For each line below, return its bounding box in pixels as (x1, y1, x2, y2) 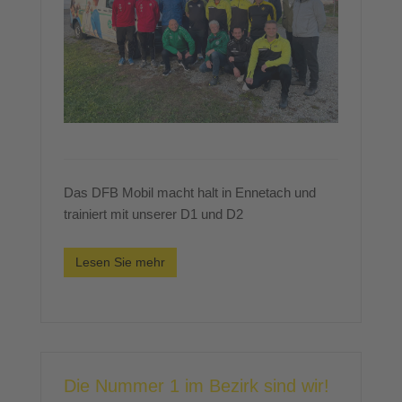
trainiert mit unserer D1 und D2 (64, 206, 243, 223)
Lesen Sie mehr (75, 255, 165, 270)
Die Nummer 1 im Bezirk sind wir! (64, 376, 329, 397)
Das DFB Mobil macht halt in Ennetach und (64, 185, 316, 201)
